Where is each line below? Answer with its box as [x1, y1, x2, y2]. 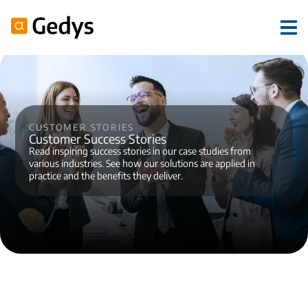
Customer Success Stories [29, 131, 167, 146]
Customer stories [29, 118, 135, 133]
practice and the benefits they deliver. [29, 170, 184, 181]
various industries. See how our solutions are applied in [29, 157, 256, 169]
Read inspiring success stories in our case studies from [29, 145, 252, 157]
